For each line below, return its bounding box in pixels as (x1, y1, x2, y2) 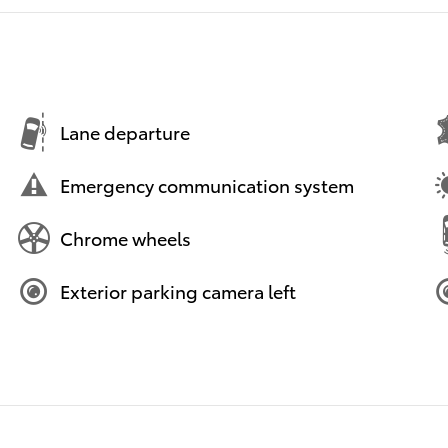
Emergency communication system (60, 172, 354, 198)
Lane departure (60, 119, 190, 145)
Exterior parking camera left (60, 278, 296, 304)
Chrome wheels (60, 225, 191, 251)
